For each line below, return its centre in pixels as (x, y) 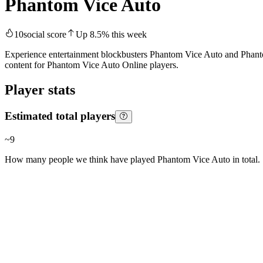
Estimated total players (60, 116)
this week (128, 35)
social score (45, 35)
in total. (245, 159)
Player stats (40, 90)
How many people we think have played (81, 159)
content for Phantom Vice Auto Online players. (92, 65)
